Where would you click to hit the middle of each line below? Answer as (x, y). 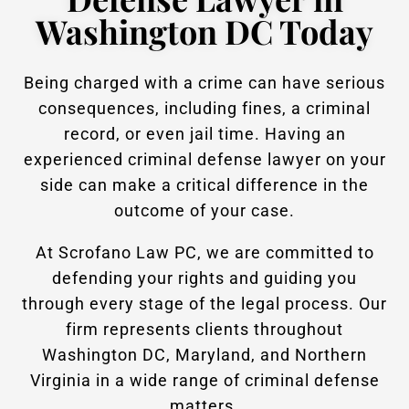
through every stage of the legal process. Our (204, 304)
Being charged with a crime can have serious (204, 83)
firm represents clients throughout (204, 330)
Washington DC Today (204, 31)
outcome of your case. (204, 211)
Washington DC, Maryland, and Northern (204, 355)
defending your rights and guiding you (204, 278)
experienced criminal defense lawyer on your (204, 160)
